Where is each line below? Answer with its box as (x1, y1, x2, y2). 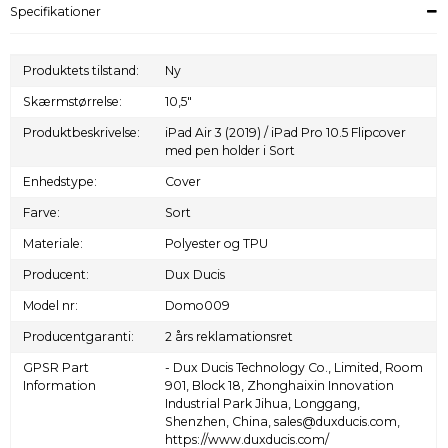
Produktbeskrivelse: (23, 125, 141, 141)
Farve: (23, 205, 61, 221)
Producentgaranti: (23, 329, 135, 345)
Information (23, 378, 97, 394)
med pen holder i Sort (165, 143, 296, 159)
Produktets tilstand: (23, 63, 140, 79)
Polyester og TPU (165, 236, 269, 252)
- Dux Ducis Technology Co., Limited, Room (165, 360, 424, 376)
